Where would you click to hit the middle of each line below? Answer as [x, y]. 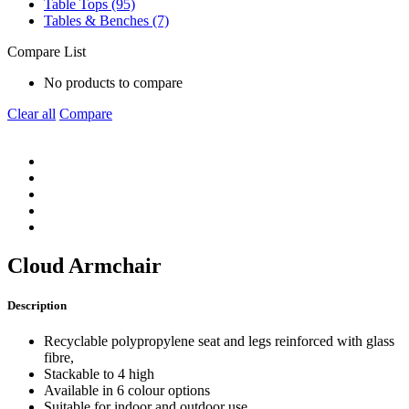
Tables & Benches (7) [106, 21]
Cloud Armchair [84, 265]
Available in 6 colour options [127, 391]
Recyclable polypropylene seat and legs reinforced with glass [219, 341]
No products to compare [113, 83]
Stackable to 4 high [99, 374]
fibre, [59, 358]
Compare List [47, 52]
